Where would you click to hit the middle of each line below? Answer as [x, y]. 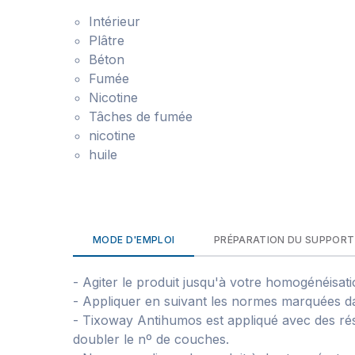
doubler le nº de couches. [151, 339]
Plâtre [107, 40]
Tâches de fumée [141, 116]
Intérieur [115, 21]
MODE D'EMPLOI [134, 240]
